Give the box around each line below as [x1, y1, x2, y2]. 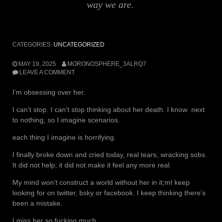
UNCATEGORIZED [54, 41, 105, 48]
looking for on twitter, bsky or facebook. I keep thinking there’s [12, 188, 206, 197]
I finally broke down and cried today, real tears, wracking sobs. [12, 150, 207, 159]
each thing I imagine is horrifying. [12, 133, 116, 141]
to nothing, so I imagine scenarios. [12, 115, 120, 124]
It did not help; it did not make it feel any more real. [12, 161, 171, 169]
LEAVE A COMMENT [19, 68, 75, 76]
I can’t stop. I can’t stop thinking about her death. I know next [12, 105, 205, 113]
